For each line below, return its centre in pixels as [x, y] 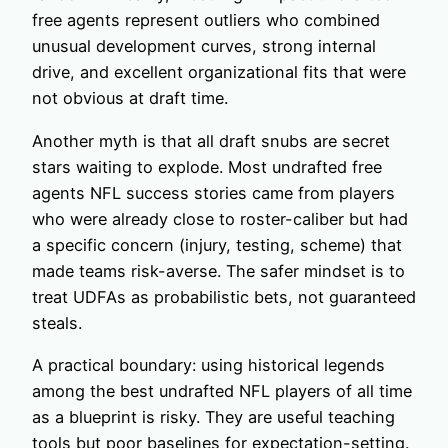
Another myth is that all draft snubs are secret [211, 140]
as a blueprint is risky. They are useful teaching [213, 416]
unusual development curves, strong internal [204, 46]
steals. [57, 322]
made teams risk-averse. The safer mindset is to [218, 270]
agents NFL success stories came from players [213, 192]
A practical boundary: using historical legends [208, 364]
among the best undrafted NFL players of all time [222, 390]
